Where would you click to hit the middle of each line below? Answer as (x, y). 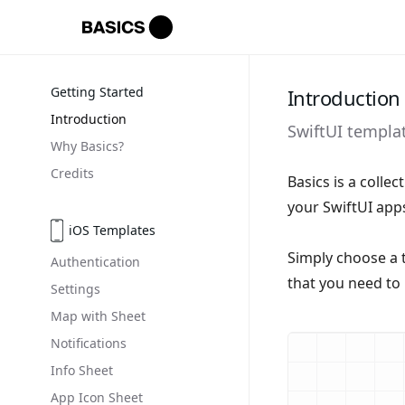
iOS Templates (112, 230)
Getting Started (97, 92)
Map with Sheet (98, 316)
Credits (72, 173)
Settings (75, 289)
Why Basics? (87, 146)
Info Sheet (82, 370)
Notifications (89, 343)
